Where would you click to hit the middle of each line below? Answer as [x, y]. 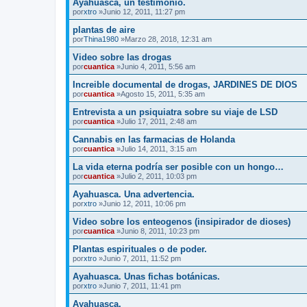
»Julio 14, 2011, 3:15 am [156, 149]
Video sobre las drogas [122, 57]
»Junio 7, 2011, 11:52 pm [139, 258]
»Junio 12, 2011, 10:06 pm [141, 204]
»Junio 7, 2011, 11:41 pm [139, 286]
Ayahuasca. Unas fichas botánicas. [146, 277]
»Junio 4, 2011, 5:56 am [155, 66]
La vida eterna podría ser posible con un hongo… [178, 167]
